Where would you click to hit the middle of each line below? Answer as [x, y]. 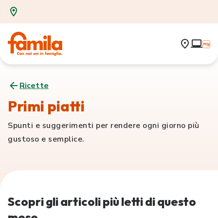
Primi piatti [46, 106]
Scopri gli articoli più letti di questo [102, 201]
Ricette [34, 86]
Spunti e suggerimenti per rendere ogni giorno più [104, 126]
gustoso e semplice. [46, 139]
